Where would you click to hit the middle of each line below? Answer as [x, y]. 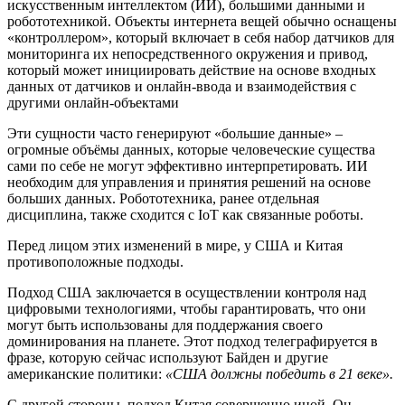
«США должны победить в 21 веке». [279, 374]
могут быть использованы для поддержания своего [165, 325]
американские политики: [86, 374]
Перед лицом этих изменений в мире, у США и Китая [175, 246]
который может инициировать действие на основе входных [192, 71]
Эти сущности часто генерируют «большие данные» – [175, 134]
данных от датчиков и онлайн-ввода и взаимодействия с [182, 87]
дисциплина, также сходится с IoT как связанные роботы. [185, 215]
